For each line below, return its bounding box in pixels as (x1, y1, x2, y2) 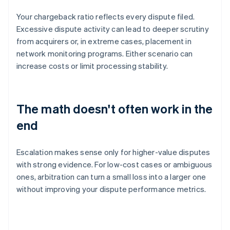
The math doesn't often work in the (16, 101, 213, 117)
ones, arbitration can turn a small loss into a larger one (16, 171, 206, 182)
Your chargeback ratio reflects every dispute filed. (16, 11, 195, 22)
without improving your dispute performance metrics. (16, 184, 206, 195)
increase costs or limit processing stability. (16, 61, 168, 71)
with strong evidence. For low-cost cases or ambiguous (16, 159, 213, 170)
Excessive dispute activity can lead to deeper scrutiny (16, 24, 209, 34)
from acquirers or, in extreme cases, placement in (16, 36, 191, 47)
